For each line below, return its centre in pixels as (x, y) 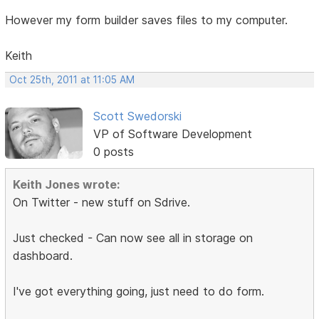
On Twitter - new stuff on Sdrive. (102, 203)
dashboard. (43, 256)
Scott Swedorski (137, 116)
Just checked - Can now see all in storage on (133, 238)
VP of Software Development (172, 134)
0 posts (113, 152)
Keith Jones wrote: (67, 185)
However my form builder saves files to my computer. (147, 20)
